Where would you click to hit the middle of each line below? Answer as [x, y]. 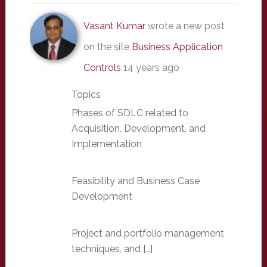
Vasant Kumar [114, 26]
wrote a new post [185, 26]
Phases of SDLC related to [130, 113]
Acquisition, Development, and [138, 129]
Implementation [106, 144]
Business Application [177, 47]
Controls [102, 68]
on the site [107, 47]
